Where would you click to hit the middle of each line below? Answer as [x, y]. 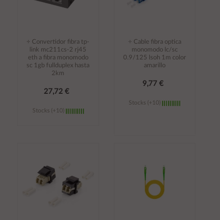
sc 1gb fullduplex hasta [58, 66]
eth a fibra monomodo [58, 58]
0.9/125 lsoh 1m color [154, 58]
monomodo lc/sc [154, 50]
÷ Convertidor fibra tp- [58, 42]
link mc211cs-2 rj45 [58, 50]
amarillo [154, 66]
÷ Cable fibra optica [154, 42]
